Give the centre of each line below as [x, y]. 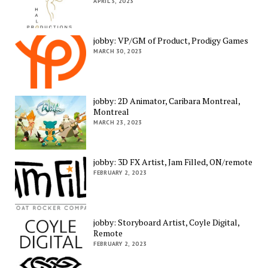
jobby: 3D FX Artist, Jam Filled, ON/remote [173, 162]
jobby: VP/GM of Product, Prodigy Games [171, 40]
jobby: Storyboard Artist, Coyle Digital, [167, 223]
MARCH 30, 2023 [118, 51]
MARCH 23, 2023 [118, 123]
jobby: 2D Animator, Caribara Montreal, [167, 101]
